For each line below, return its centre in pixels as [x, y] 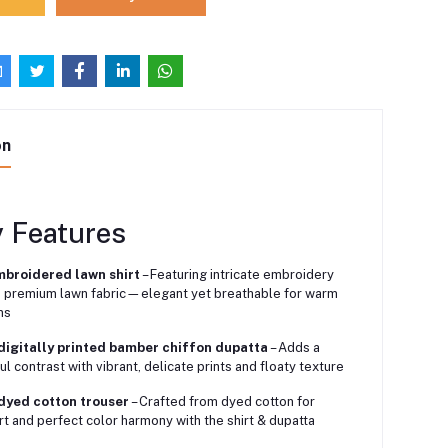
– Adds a [293, 348]
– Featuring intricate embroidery [236, 275]
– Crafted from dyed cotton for [221, 402]
